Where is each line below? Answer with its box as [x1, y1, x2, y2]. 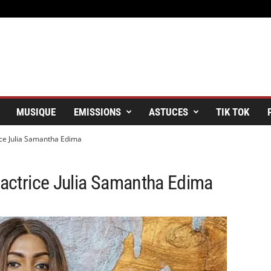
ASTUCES [148, 106, 188, 118]
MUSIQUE [16, 106, 56, 118]
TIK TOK [215, 106, 249, 118]
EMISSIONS [73, 106, 121, 118]
